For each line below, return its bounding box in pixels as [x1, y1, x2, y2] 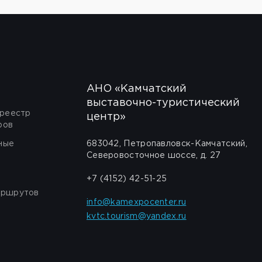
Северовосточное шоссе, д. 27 [86, 152, 221, 159]
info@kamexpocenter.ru [86, 199, 187, 206]
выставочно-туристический [86, 98, 240, 108]
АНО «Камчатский [86, 84, 187, 94]
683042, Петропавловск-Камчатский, [86, 140, 247, 147]
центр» [86, 112, 126, 122]
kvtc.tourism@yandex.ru [86, 213, 187, 220]
